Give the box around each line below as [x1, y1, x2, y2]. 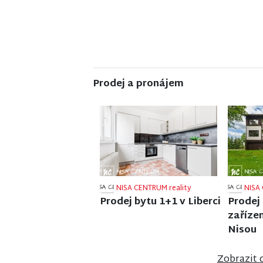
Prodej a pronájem [93, 75, 184, 93]
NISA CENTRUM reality [116, 184, 191, 198]
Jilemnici [100, 210, 141, 228]
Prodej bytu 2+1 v [100, 196, 186, 214]
